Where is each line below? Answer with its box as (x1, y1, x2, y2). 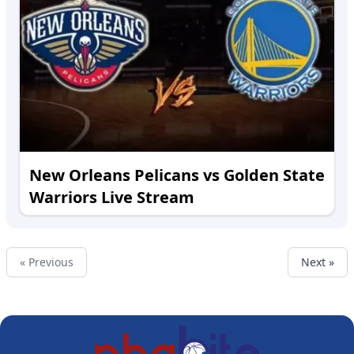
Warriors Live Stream (29, 186, 194, 208)
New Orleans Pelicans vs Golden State (29, 164, 325, 186)
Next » (301, 254, 334, 269)
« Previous (20, 254, 73, 269)
